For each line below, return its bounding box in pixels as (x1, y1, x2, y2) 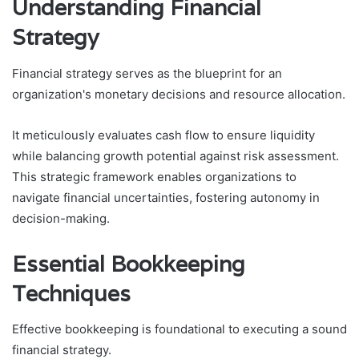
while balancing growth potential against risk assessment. (12, 147, 339, 163)
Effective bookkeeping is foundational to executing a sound (12, 321, 347, 337)
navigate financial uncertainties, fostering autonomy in (12, 189, 320, 205)
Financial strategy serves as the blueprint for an (12, 65, 282, 81)
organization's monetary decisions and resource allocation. (12, 86, 345, 102)
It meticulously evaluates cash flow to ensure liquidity (12, 127, 315, 143)
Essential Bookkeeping (12, 249, 245, 278)
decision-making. (12, 210, 110, 226)
